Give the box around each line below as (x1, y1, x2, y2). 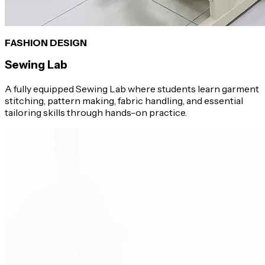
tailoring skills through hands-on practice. (5, 106, 187, 119)
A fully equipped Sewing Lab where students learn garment (5, 83, 259, 95)
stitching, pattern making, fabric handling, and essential (5, 95, 243, 107)
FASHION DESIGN (5, 36, 87, 49)
